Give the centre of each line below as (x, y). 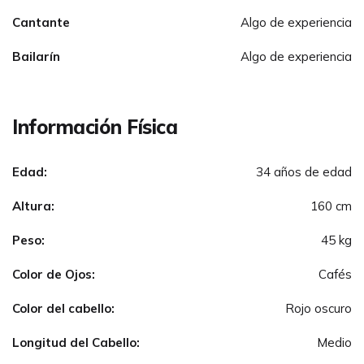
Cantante (41, 22)
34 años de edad (304, 171)
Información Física (95, 126)
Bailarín (36, 56)
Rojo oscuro (318, 308)
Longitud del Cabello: (76, 342)
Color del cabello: (63, 308)
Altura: (33, 206)
